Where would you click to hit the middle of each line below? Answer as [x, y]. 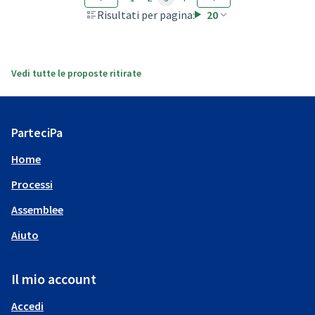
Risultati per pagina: [146, 14]
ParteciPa [37, 132]
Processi [32, 184]
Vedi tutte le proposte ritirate [76, 73]
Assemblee [37, 209]
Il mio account [54, 278]
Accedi [27, 306]
